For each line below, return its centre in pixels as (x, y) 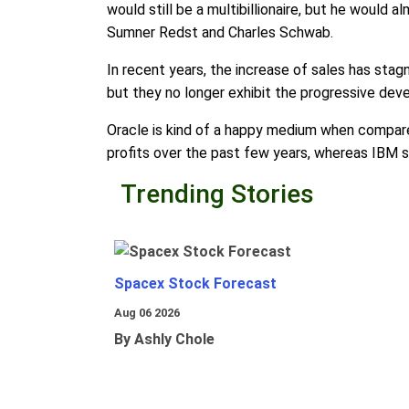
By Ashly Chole (164, 340)
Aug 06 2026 (147, 313)
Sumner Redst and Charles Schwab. (220, 33)
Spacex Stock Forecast (195, 284)
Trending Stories (217, 194)
